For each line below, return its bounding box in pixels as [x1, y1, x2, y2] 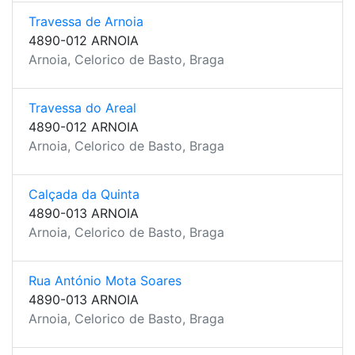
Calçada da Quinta [29, 186, 139, 202]
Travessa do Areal [29, 100, 136, 116]
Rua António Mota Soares [29, 273, 181, 288]
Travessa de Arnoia [29, 13, 143, 29]
